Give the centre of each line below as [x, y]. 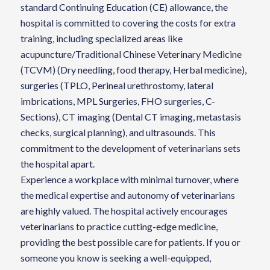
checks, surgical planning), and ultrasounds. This [118, 133]
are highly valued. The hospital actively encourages [124, 211]
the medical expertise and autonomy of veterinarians [127, 195]
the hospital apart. [57, 164]
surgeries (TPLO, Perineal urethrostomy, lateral [117, 86]
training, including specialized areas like [101, 39]
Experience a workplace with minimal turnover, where [129, 180]
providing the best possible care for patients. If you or [130, 242]
